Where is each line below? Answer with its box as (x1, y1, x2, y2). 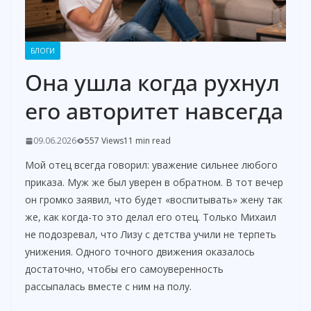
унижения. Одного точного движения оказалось (25, 245, 255, 259)
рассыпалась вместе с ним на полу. (25, 280, 192, 294)
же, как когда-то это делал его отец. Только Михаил (25, 210, 276, 224)
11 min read (124, 135, 171, 147)
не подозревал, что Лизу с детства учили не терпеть (25, 228, 276, 242)
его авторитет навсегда (25, 96, 283, 126)
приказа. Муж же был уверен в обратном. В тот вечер (25, 176, 283, 190)
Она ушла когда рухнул (25, 67, 280, 98)
